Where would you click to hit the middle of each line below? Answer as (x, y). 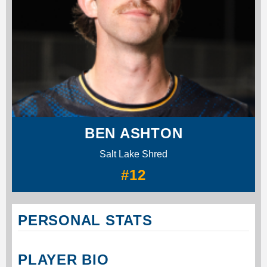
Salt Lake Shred (133, 154)
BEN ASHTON (133, 133)
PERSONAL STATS (85, 220)
